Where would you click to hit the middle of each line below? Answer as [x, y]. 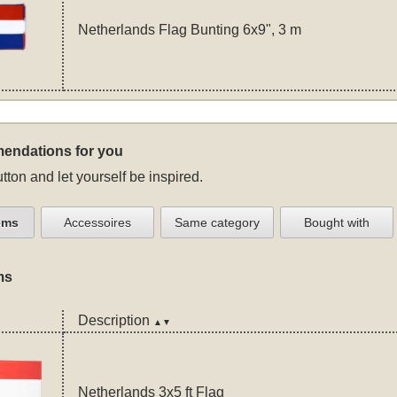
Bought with [336, 223]
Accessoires [97, 223]
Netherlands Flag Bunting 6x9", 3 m [189, 29]
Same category [217, 223]
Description [115, 320]
